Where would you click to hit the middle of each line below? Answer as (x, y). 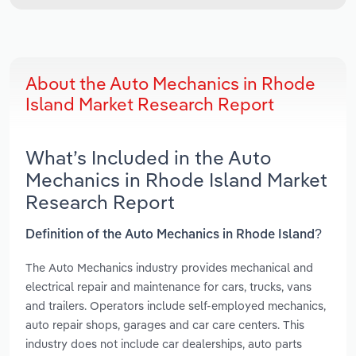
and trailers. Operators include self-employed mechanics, (176, 305)
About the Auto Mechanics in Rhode (170, 84)
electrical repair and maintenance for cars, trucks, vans (168, 286)
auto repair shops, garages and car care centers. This (165, 324)
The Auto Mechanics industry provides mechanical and (169, 267)
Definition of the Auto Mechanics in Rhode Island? (174, 235)
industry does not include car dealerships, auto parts (164, 343)
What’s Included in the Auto (149, 158)
